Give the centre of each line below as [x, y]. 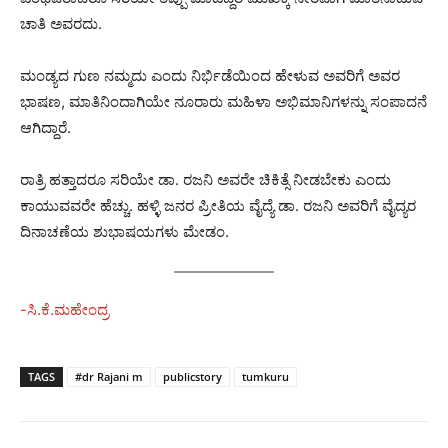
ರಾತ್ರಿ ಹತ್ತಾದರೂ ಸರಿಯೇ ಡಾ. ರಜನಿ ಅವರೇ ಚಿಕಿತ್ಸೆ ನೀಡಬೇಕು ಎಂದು [205, 179]
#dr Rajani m [109, 377]
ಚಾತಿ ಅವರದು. [61, 23]
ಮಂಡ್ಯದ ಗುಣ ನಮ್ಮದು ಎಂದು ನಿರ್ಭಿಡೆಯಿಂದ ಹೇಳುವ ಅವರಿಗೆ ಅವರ [210, 75]
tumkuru [265, 377]
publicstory [192, 377]
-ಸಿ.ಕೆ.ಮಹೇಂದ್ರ [64, 310]
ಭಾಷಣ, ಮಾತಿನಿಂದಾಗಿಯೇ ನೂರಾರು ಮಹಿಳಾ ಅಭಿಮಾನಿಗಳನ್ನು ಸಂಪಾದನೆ [223, 101]
